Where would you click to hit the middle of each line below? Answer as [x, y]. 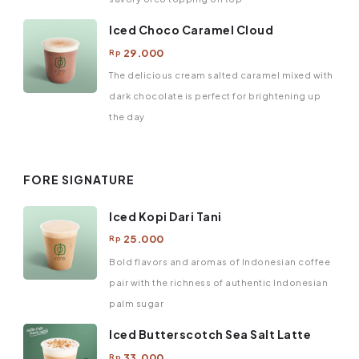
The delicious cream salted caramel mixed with [221, 75]
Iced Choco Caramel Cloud [191, 30]
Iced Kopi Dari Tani [165, 216]
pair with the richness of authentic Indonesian [218, 282]
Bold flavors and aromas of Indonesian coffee [220, 261]
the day [127, 117]
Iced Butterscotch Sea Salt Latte [210, 335]
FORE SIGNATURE [79, 180]
